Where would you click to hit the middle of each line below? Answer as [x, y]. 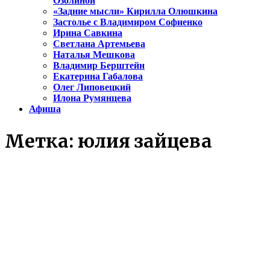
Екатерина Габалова [98, 77]
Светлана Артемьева [99, 44]
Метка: [41, 141]
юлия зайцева [145, 141]
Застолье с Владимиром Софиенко [128, 22]
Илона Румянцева [92, 98]
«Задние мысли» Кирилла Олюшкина [135, 11]
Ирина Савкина [88, 33]
